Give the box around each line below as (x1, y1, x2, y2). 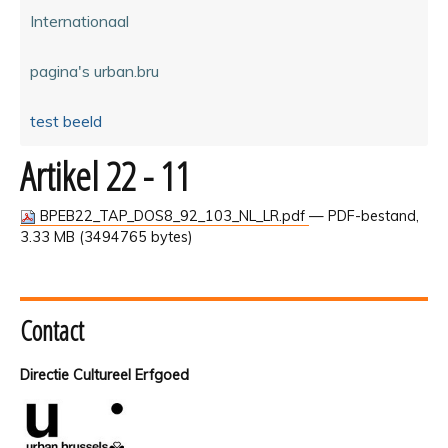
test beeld (30, 110, 102, 131)
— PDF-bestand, (309, 206, 419, 225)
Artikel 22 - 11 (20, 149, 190, 202)
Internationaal (30, 10, 129, 31)
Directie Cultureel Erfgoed (20, 365, 189, 384)
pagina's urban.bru (30, 60, 159, 81)
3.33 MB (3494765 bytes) (20, 227, 193, 246)
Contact (20, 311, 84, 349)
